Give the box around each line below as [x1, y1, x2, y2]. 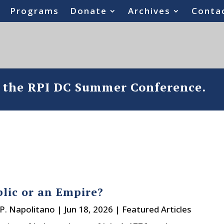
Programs [10, 5, 59, 16]
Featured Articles [121, 203, 191, 215]
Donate [70, 5, 107, 16]
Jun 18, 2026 [63, 203, 113, 215]
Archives [128, 5, 171, 16]
